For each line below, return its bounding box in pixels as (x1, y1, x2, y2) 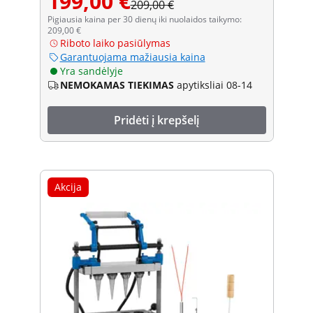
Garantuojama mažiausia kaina (59, 50, 205, 64)
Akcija (54, 180, 82, 194)
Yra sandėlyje (59, 64, 123, 78)
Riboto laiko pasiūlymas (59, 36, 170, 50)
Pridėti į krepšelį (114, 112, 199, 128)
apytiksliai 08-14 (176, 78, 252, 92)
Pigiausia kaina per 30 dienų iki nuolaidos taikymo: (47, 13, 242, 25)
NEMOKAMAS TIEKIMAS (59, 78, 174, 92)
